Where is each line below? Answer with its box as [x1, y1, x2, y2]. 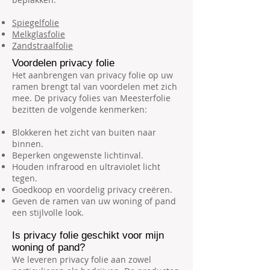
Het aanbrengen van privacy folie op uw [12, 69, 173, 81]
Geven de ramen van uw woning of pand [12, 195, 176, 207]
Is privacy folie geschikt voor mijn [12, 230, 164, 241]
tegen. [12, 172, 37, 184]
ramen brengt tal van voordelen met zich [12, 81, 177, 92]
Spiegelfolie [12, 17, 59, 28]
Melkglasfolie [12, 28, 65, 40]
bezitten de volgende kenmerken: [12, 104, 147, 115]
